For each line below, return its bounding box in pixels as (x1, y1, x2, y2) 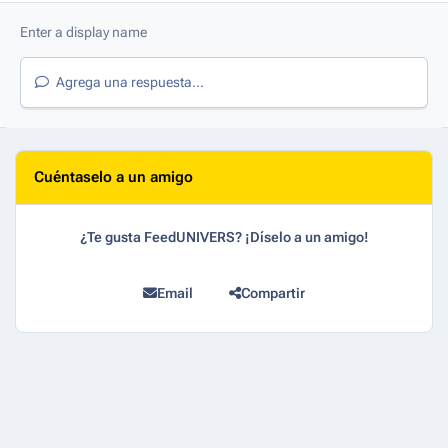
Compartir (240, 285, 305, 302)
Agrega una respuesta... (52, 74, 204, 91)
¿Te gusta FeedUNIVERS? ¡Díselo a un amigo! (79, 228, 369, 245)
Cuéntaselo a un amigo (34, 168, 194, 187)
